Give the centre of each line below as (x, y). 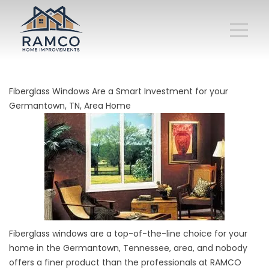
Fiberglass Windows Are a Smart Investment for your (119, 91)
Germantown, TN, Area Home (70, 106)
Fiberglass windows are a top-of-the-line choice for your (128, 234)
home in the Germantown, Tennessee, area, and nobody (128, 248)
